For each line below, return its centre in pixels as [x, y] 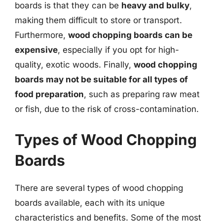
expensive [36, 50]
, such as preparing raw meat [142, 94]
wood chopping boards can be [130, 35]
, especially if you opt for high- [118, 50]
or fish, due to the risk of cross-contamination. [107, 109]
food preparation [49, 94]
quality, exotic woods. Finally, [74, 65]
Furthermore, [41, 35]
